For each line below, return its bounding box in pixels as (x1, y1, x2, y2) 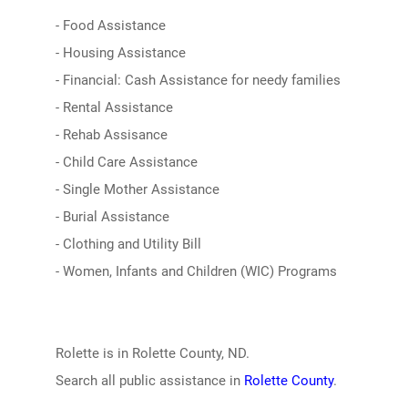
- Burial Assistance (55, 209, 169, 225)
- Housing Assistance (55, 45, 186, 61)
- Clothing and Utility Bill (55, 236, 201, 252)
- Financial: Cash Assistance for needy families (55, 72, 341, 88)
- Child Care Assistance (55, 154, 198, 170)
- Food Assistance (55, 17, 166, 34)
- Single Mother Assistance (55, 181, 219, 198)
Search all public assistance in (55, 372, 244, 389)
